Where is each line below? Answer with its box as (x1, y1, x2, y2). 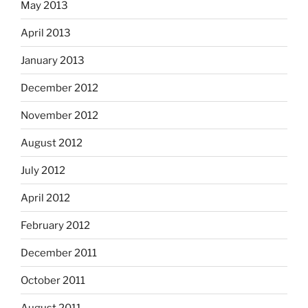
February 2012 (21, 219, 90, 232)
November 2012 (21, 109, 98, 122)
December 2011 (21, 246, 97, 259)
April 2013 (21, 26, 71, 39)
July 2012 (21, 164, 65, 177)
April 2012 (21, 191, 70, 204)
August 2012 (21, 136, 82, 149)
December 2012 (21, 81, 98, 94)
